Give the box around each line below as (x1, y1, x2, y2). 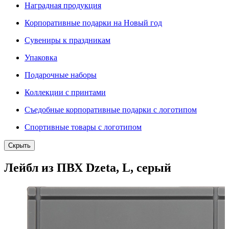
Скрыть (8, 142, 31, 150)
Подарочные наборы (25, 71, 97, 80)
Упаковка (25, 53, 57, 62)
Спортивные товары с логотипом (25, 123, 142, 132)
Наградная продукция (25, 1, 101, 10)
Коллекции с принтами (25, 88, 106, 97)
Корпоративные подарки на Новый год (25, 18, 162, 28)
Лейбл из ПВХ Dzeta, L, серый (4, 161, 171, 175)
